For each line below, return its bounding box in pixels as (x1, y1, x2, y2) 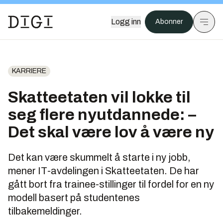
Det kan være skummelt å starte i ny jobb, (8, 152, 191, 163)
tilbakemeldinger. (8, 206, 82, 217)
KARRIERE (12, 67, 46, 75)
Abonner (155, 18, 183, 25)
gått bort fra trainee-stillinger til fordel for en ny (8, 179, 214, 190)
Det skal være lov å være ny (8, 123, 214, 141)
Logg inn (111, 17, 141, 26)
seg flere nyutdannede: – (8, 106, 196, 123)
